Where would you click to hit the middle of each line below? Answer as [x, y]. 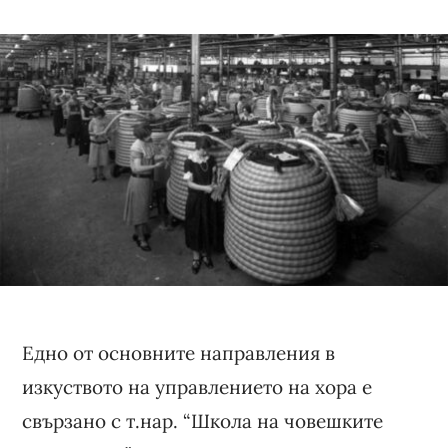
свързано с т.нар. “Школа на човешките [203, 420]
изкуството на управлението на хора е [197, 386]
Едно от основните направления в [179, 352]
